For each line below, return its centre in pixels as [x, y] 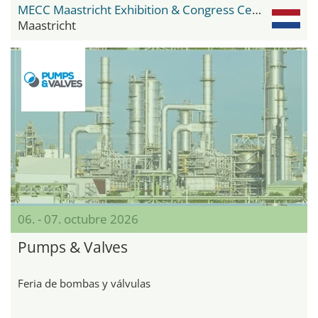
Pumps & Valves [73, 247]
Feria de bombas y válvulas [84, 283]
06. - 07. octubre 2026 [78, 219]
